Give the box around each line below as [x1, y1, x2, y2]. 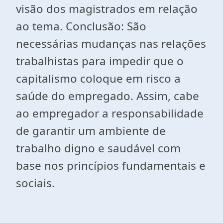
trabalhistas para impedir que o [16, 53, 184, 69]
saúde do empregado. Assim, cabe [16, 88, 199, 104]
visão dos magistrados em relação [16, 1, 198, 16]
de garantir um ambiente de [16, 123, 166, 138]
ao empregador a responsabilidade [16, 106, 204, 121]
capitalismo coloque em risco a [16, 71, 181, 86]
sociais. [16, 175, 55, 191]
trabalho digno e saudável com [16, 140, 181, 156]
